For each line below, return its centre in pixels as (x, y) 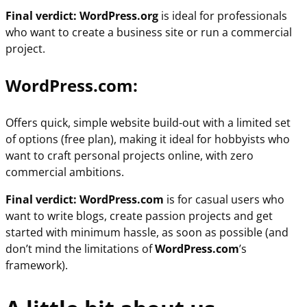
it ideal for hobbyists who (225, 139)
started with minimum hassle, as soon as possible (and (147, 233)
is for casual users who (225, 200)
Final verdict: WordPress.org (82, 16)
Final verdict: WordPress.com (86, 200)
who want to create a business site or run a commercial (149, 33)
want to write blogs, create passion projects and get (139, 216)
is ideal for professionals (223, 16)
